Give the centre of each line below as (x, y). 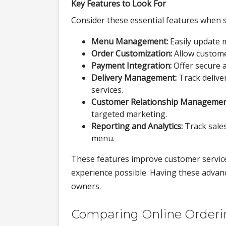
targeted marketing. (129, 114)
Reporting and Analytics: (137, 126)
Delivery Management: (134, 77)
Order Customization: (132, 53)
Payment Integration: (131, 65)
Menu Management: (130, 41)
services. (107, 90)
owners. (86, 186)
